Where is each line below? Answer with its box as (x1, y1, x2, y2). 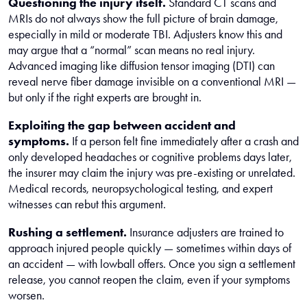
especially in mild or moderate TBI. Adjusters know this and (8, 27, 282, 42)
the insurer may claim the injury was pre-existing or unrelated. (8, 165, 295, 180)
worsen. (8, 288, 45, 303)
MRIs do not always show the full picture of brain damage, (8, 11, 278, 26)
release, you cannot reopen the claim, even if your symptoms (8, 272, 290, 287)
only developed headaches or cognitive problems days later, (8, 149, 292, 164)
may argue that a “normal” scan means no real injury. (8, 42, 255, 58)
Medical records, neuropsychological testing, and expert (8, 181, 273, 196)
